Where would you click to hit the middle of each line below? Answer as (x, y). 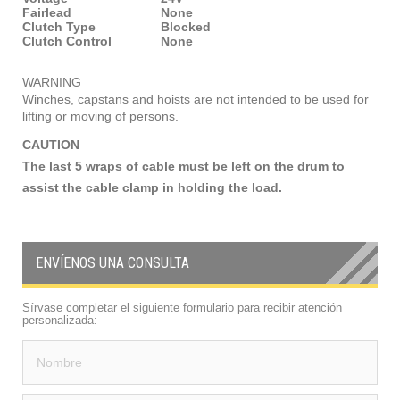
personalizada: (60, 320)
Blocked (186, 26)
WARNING (52, 82)
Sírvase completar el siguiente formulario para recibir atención (182, 307)
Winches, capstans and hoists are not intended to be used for (196, 99)
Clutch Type (59, 26)
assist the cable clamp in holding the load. (154, 187)
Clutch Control (67, 41)
